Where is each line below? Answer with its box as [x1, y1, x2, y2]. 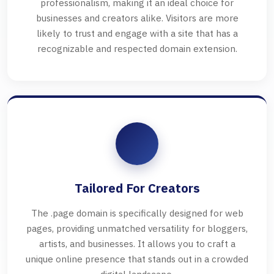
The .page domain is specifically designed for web [31, 207, 243, 220]
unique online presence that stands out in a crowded [26, 253, 248, 265]
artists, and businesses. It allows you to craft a [39, 237, 235, 250]
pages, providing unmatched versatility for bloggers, [26, 222, 248, 235]
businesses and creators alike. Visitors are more [35, 12, 239, 24]
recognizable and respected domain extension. [37, 42, 237, 55]
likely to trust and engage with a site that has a [36, 27, 238, 40]
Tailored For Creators [74, 180, 200, 197]
